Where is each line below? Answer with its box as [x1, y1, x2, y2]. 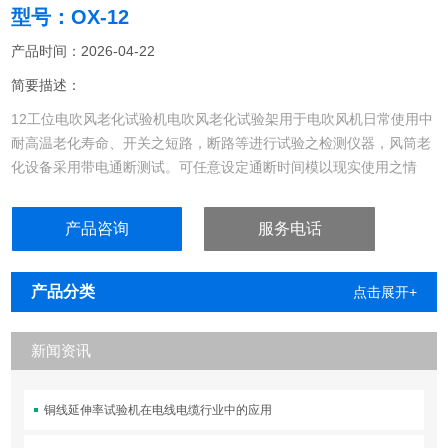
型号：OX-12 [11, 6, 130, 29]
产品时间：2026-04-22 [11, 43, 156, 60]
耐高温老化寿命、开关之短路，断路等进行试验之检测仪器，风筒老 [11, 135, 432, 152]
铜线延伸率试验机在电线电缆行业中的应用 [43, 403, 272, 418]
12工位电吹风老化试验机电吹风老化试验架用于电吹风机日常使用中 [11, 111, 434, 128]
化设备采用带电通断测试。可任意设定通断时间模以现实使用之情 [11, 159, 418, 176]
